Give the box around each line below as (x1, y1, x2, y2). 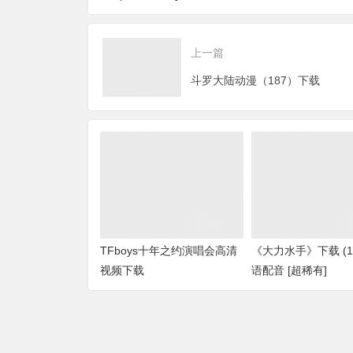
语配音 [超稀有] (251, 264, 327, 277)
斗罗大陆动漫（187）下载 (191, 73, 320, 87)
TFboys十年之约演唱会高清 (100, 244, 237, 258)
